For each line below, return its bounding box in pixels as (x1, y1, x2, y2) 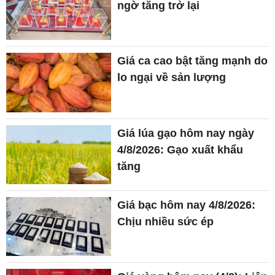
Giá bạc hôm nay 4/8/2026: (117, 198, 256, 211)
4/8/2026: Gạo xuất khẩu (117, 143, 244, 156)
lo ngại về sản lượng (117, 71, 227, 84)
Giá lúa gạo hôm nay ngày (117, 126, 255, 139)
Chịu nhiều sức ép (117, 215, 214, 228)
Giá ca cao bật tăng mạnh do (117, 55, 268, 68)
